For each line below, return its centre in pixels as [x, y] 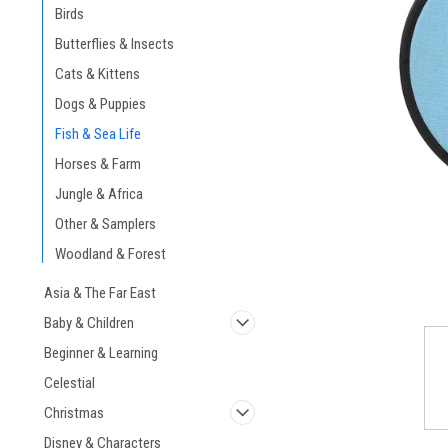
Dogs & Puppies [100, 104]
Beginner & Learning [101, 353]
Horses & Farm [98, 164]
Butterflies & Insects [114, 44]
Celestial [69, 383]
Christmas [74, 413]
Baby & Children [89, 323]
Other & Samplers [105, 224]
